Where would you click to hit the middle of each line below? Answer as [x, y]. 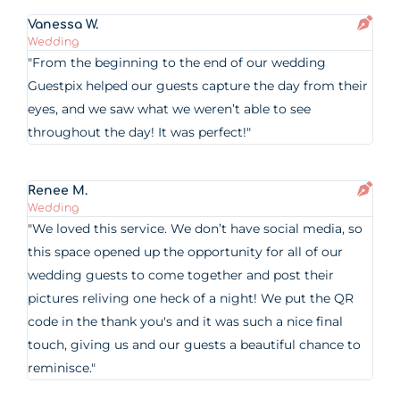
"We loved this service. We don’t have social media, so [196, 229]
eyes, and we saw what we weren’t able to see [170, 109]
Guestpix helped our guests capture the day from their [198, 86]
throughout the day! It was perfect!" [140, 132]
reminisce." [62, 368]
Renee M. [58, 191]
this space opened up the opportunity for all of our [186, 252]
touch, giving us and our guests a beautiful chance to [195, 345]
